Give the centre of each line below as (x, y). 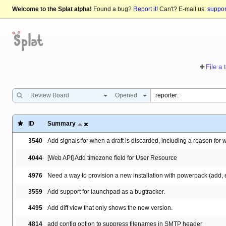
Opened (126, 96)
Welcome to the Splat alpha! (52, 9)
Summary (62, 124)
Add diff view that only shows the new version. (110, 208)
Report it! (146, 9)
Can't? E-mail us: (183, 9)
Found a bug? (112, 9)
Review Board (50, 96)
